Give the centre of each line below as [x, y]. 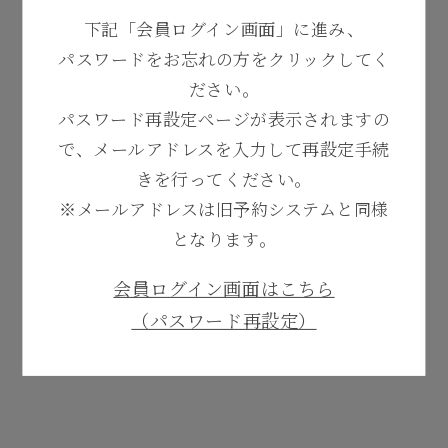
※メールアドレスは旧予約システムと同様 [224, 208]
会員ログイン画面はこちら [224, 288]
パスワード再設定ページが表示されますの [224, 118]
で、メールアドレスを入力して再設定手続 [224, 148]
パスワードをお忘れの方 [154, 58]
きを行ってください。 [224, 178]
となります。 [224, 238]
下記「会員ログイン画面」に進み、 [224, 28]
